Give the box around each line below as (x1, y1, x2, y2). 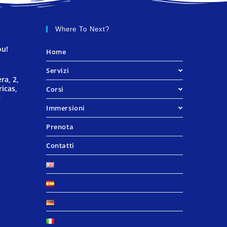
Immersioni (46, 103, 85, 113)
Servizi (46, 66, 69, 75)
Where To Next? (55, 25, 109, 33)
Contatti (46, 141, 74, 150)
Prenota (46, 122, 74, 132)
